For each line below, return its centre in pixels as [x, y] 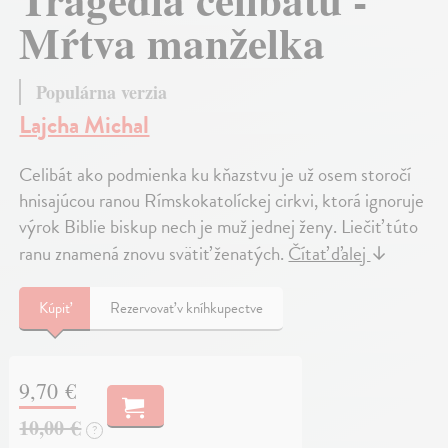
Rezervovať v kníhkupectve [187, 308]
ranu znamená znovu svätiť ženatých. [154, 254]
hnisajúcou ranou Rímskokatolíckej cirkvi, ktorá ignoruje [222, 201]
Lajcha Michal [84, 125]
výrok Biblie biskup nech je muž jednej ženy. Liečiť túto [219, 227]
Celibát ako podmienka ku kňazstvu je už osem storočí [215, 175]
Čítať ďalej [329, 254]
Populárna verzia [102, 92]
